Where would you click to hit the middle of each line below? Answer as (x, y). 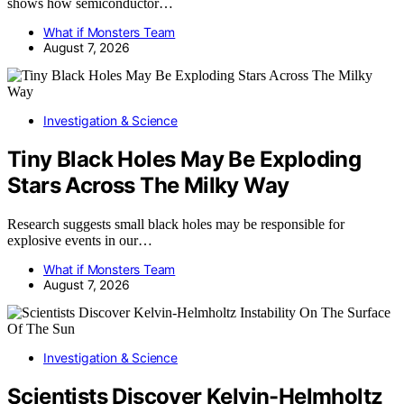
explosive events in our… (80, 240)
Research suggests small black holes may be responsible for (176, 224)
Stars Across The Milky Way (148, 186)
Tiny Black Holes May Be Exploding (184, 160)
